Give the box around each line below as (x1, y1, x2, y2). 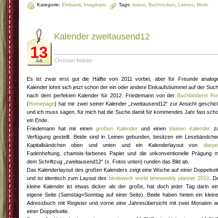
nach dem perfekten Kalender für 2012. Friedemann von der (27, 92, 178, 99)
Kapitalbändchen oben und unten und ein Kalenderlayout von (27, 142, 203, 148)
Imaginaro (84, 2, 106, 8)
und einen (137, 126, 169, 132)
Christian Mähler (54, 57, 92, 64)
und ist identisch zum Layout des (27, 175, 109, 182)
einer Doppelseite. (27, 208, 69, 215)
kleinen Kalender (169, 126, 210, 132)
